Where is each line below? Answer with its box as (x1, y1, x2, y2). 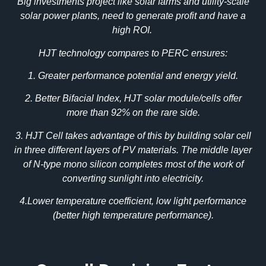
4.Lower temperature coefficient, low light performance (20, 196, 246, 207)
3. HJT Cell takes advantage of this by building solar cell (15, 130, 251, 141)
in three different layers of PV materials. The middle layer (14, 144, 252, 155)
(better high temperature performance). (52, 210, 214, 221)
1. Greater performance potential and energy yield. (28, 71, 238, 81)
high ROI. (112, 25, 154, 36)
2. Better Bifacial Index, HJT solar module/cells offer (24, 93, 242, 104)
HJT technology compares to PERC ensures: (39, 47, 227, 58)
